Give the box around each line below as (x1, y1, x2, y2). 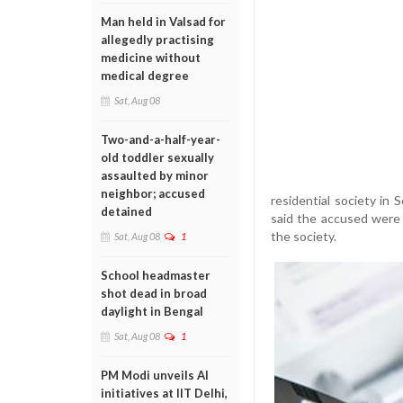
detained (101, 204, 152, 219)
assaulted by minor (101, 168, 209, 183)
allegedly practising (101, 32, 214, 47)
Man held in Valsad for (101, 14, 226, 29)
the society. (271, 228, 336, 244)
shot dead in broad (101, 286, 207, 300)
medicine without (101, 50, 201, 65)
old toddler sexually (101, 150, 214, 165)
